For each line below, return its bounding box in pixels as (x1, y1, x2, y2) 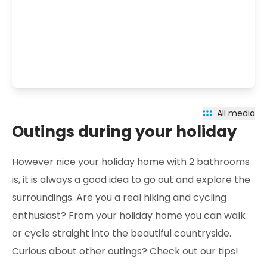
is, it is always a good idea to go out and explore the (12, 172, 250, 187)
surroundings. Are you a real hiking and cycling (12, 190, 226, 204)
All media (217, 107, 255, 119)
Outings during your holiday (12, 120, 237, 142)
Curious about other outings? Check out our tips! (12, 244, 238, 258)
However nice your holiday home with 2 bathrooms (12, 154, 250, 169)
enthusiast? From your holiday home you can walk (12, 208, 246, 222)
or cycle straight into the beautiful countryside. (12, 226, 231, 240)
